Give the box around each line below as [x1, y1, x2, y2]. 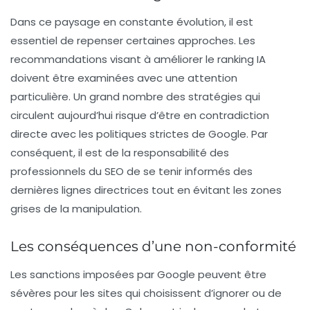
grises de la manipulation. [10, 201, 142, 216]
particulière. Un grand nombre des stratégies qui [10, 89, 260, 104]
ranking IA [217, 52, 266, 66]
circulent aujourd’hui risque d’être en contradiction [10, 108, 269, 122]
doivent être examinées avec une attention [10, 71, 237, 85]
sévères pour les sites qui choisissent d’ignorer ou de [10, 286, 282, 300]
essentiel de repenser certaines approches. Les [10, 33, 255, 48]
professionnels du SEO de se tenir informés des [10, 164, 253, 179]
